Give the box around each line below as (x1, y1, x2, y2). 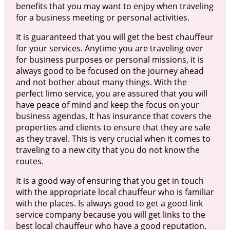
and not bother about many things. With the (15, 76, 187, 88)
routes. (15, 155, 44, 167)
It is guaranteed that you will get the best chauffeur (15, 31, 214, 43)
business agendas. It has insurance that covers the (15, 110, 212, 122)
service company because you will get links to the (15, 208, 205, 220)
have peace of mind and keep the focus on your (15, 99, 199, 110)
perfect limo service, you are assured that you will (15, 87, 207, 99)
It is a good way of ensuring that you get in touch (15, 175, 204, 186)
